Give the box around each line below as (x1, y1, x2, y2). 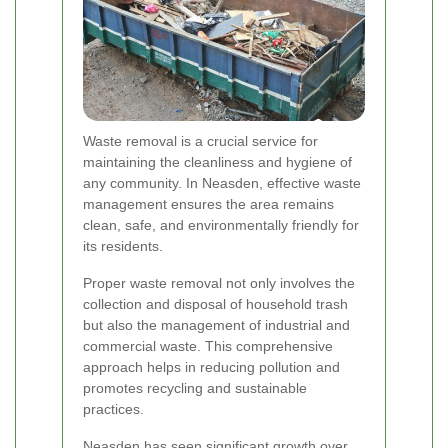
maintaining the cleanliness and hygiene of (83, 154, 352, 171)
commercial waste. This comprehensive (83, 338, 333, 355)
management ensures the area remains (83, 196, 334, 213)
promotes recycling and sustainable (83, 380, 307, 397)
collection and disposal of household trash (83, 296, 348, 313)
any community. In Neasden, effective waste (83, 175, 361, 192)
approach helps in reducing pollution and (83, 359, 340, 376)
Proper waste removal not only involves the (83, 275, 355, 292)
